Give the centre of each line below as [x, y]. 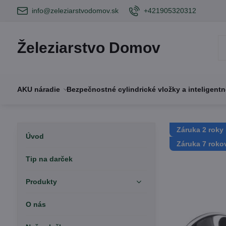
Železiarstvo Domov [89, 48]
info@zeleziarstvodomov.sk [75, 10]
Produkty [41, 182]
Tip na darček [49, 159]
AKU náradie [38, 89]
